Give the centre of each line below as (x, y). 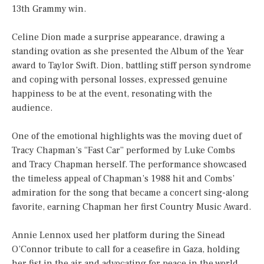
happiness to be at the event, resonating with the (112, 94)
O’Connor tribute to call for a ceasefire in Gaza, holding (126, 250)
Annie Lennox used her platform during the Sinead (118, 235)
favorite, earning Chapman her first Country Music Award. (131, 207)
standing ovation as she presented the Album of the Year (128, 52)
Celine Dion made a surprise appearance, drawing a (118, 37)
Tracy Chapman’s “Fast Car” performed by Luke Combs (123, 151)
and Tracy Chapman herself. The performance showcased (129, 165)
